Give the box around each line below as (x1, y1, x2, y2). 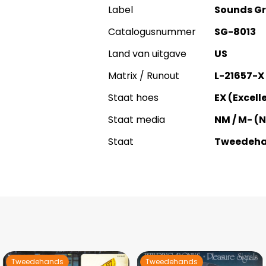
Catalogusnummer (108, 25, 196, 39)
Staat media (108, 113, 165, 126)
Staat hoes (108, 91, 159, 104)
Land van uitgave (108, 47, 186, 61)
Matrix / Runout (108, 69, 179, 83)
